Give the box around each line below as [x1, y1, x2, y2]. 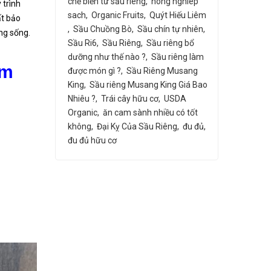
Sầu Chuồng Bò [73, 24, 132, 34]
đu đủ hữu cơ [68, 135, 117, 145]
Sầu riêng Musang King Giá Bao [90, 80, 207, 90]
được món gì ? [68, 66, 121, 76]
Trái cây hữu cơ [101, 94, 158, 103]
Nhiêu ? [68, 94, 96, 103]
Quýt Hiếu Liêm [149, 10, 206, 20]
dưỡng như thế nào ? [68, 52, 146, 62]
